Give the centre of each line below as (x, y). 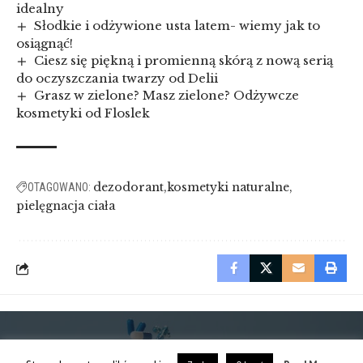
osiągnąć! (45, 44)
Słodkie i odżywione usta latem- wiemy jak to (177, 26)
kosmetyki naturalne (228, 188)
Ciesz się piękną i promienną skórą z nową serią (184, 61)
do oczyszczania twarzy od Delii (117, 79)
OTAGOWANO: (59, 188)
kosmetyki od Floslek (83, 113)
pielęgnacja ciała (66, 206)
